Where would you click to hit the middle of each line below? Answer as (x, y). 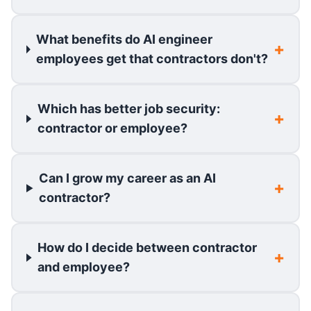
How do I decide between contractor (148, 248)
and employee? (84, 267)
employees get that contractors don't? (152, 59)
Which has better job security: (128, 109)
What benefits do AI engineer (125, 40)
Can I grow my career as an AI (128, 178)
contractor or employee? (112, 128)
